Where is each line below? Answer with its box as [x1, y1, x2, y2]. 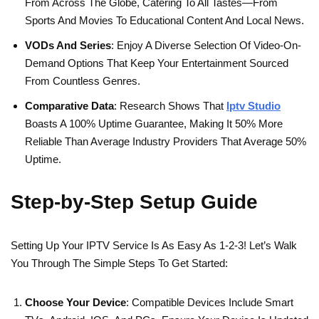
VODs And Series [25, 39, 111, 52]
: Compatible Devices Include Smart [126, 296, 293, 309]
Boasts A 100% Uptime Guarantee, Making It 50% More [25, 117, 283, 130]
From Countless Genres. [25, 75, 140, 88]
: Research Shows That [114, 100, 226, 113]
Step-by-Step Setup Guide [11, 191, 258, 214]
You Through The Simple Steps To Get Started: [11, 257, 228, 270]
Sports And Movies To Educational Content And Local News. [25, 14, 304, 27]
